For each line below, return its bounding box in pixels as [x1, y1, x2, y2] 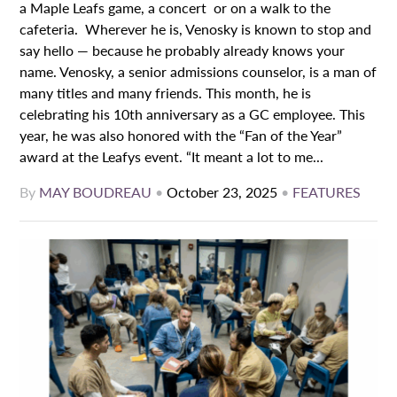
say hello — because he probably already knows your [19, 40, 346, 60]
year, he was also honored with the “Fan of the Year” [19, 125, 343, 145]
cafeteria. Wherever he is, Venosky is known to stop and [19, 19, 372, 39]
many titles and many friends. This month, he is [19, 82, 312, 103]
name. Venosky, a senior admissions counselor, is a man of [19, 61, 378, 82]
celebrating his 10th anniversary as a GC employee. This [19, 104, 366, 124]
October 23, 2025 [167, 182, 278, 203]
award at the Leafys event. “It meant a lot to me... [19, 146, 324, 167]
